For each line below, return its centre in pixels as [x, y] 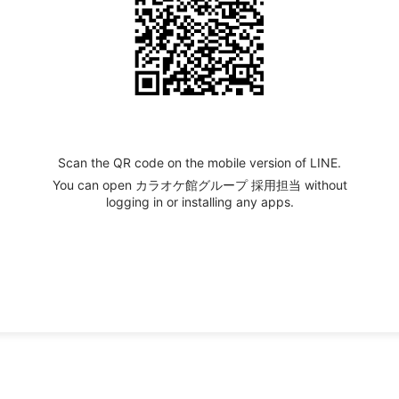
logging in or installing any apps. [199, 201]
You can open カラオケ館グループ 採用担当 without [199, 184]
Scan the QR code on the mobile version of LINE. [199, 162]
